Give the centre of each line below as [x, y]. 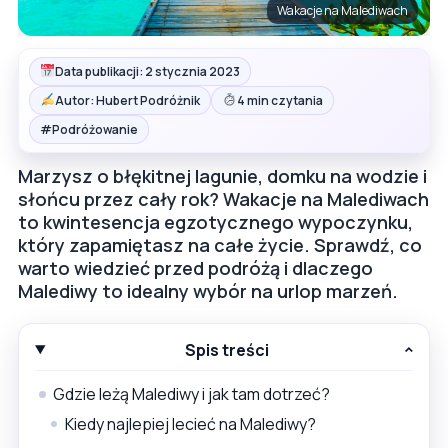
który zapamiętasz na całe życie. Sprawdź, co [220, 244]
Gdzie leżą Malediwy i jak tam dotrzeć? [191, 393]
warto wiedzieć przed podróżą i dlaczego [195, 267]
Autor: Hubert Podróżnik [127, 100]
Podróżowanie [95, 129]
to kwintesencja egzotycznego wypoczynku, [215, 221]
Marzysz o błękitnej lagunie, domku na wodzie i [222, 175]
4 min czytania [279, 100]
